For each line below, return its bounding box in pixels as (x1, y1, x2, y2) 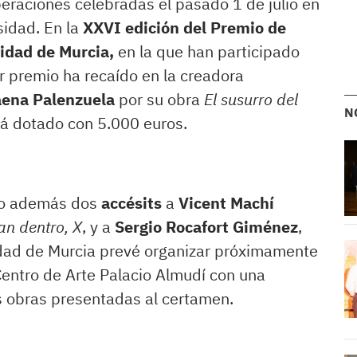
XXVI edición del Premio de (79, 17, 286, 39)
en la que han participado (114, 41, 300, 63)
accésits (101, 192, 166, 214)
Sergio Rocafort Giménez (115, 216, 298, 238)
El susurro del (204, 88, 298, 111)
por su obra (119, 88, 204, 111)
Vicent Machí (178, 192, 274, 214)
